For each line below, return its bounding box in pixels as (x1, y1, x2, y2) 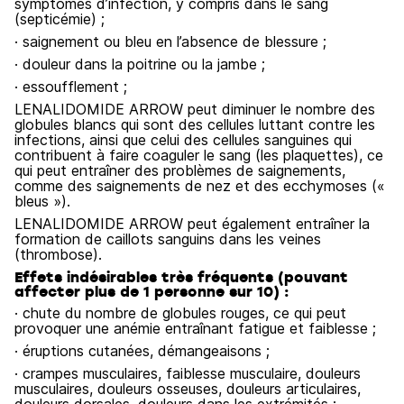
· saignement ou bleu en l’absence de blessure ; (14, 32, 326, 50)
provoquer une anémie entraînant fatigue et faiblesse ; (14, 319, 376, 337)
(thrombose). (14, 245, 102, 263)
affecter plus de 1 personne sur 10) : (14, 281, 289, 301)
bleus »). (14, 192, 70, 210)
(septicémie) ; (14, 10, 105, 28)
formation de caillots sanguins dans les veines (14, 230, 321, 248)
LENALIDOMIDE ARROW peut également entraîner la (14, 215, 370, 233)
